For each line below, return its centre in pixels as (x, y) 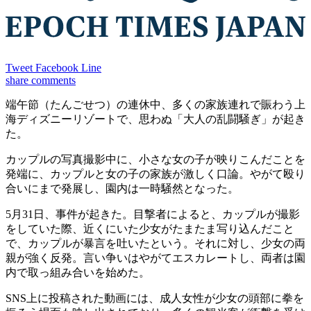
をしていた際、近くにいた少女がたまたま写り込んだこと (150, 229)
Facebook (57, 68)
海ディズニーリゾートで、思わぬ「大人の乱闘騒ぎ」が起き (155, 119)
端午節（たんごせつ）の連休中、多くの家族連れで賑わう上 (155, 105)
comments (53, 81)
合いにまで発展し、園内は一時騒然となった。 (122, 189)
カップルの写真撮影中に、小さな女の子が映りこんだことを (155, 160)
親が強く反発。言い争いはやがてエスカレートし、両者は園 (155, 258)
